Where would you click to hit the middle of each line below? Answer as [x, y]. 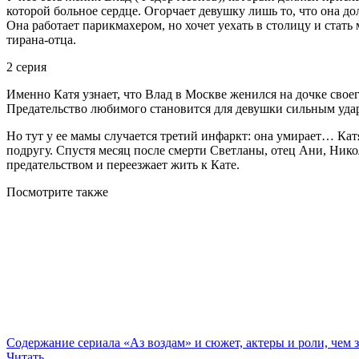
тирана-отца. [41, 40]
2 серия [26, 67]
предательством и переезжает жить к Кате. [123, 165]
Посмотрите [41, 192]
